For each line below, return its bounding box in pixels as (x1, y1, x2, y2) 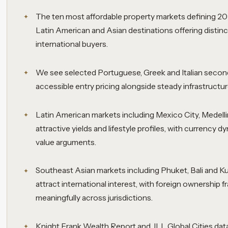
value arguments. (36, 137, 97, 147)
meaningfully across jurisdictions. (36, 193, 153, 203)
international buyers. (36, 39, 108, 49)
